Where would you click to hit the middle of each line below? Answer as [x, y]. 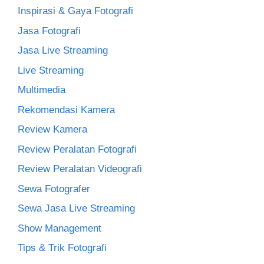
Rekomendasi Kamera [66, 110]
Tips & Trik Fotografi [62, 248]
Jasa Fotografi [49, 31]
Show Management [60, 228]
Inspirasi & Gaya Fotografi [75, 11]
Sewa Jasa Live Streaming [76, 208]
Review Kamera [52, 129]
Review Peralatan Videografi [80, 169]
